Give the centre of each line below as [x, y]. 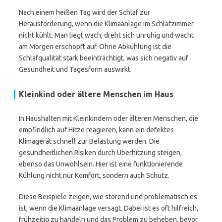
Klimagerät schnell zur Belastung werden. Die [89, 141]
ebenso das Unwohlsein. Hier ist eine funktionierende [101, 164]
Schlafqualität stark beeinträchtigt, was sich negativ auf [104, 58]
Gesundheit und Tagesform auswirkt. [75, 69]
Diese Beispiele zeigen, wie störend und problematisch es [108, 197]
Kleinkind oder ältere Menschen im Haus [96, 94]
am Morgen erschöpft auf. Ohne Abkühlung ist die [95, 47]
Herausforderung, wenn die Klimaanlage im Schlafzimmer [106, 24]
